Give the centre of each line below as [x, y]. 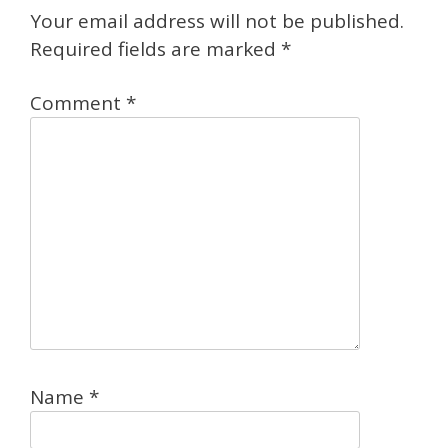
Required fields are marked [155, 48]
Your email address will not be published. [217, 20]
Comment [78, 102]
